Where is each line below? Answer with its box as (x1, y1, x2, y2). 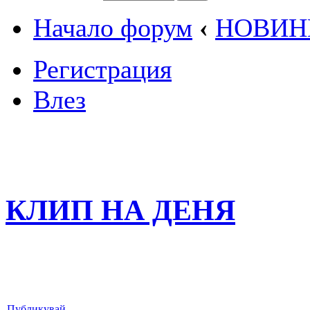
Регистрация (33, 55, 172, 84)
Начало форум (33, 13, 192, 42)
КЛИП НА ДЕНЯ (6, 193, 235, 226)
